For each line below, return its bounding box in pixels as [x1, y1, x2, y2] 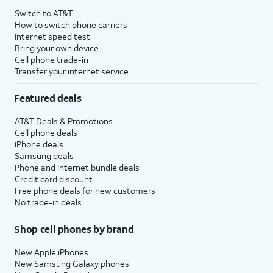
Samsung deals [15, 149, 74, 161]
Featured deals [14, 91, 82, 104]
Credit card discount [15, 172, 93, 185]
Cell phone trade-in [15, 53, 88, 65]
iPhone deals [15, 138, 63, 150]
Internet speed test [15, 30, 90, 42]
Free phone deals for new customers [15, 184, 155, 196]
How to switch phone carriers [15, 18, 127, 30]
